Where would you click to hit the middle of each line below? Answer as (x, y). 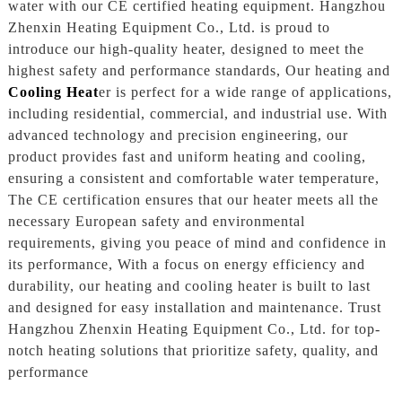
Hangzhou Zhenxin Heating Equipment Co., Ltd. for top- (194, 329)
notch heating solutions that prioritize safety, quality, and (193, 351)
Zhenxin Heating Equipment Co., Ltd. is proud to (169, 28)
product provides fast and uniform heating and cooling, (187, 157)
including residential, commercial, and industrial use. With (197, 114)
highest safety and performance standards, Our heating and (199, 71)
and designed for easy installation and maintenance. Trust (194, 308)
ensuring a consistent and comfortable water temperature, (193, 179)
